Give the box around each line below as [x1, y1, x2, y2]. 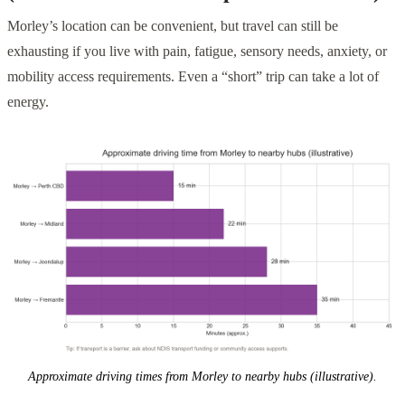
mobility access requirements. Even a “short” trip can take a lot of [7, 69, 379, 85]
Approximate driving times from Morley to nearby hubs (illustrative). [28, 369, 377, 383]
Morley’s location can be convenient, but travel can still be [7, 18, 338, 34]
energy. [7, 94, 49, 110]
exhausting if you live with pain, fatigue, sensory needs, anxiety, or [7, 43, 387, 60]
